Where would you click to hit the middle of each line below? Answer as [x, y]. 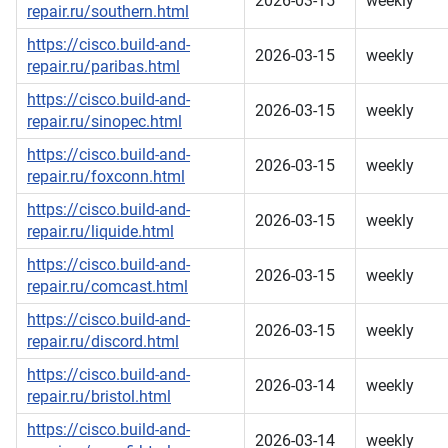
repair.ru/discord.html [103, 342]
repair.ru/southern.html [108, 12]
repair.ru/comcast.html [107, 287]
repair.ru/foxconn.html [106, 177]
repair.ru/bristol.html [99, 397]
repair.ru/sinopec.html [104, 122]
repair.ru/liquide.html [100, 232]
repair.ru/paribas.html [103, 67]
